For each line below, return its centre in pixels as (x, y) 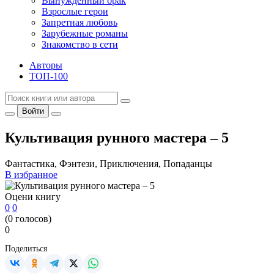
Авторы (46, 65)
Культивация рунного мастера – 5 (117, 137)
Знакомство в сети (80, 44)
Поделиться (26, 248)
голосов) (32, 218)
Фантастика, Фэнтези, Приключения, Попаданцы (109, 163)
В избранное (31, 174)
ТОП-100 (49, 76)
